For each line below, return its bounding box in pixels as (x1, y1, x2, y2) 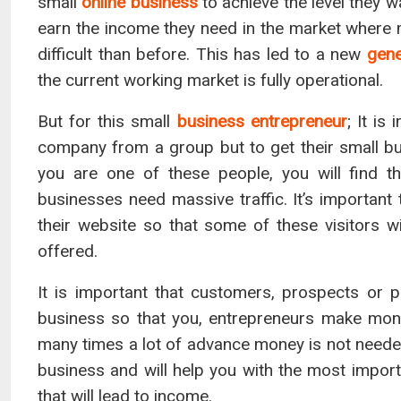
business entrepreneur (176, 111, 347, 132)
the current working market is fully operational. (38, 70, 383, 90)
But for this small (38, 111, 177, 132)
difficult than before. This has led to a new (38, 44, 367, 64)
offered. (38, 241, 98, 261)
